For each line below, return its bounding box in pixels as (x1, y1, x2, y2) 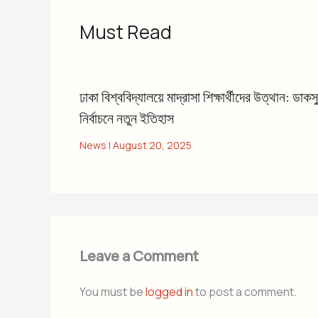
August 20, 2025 (113, 138, 192, 152)
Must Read (79, 18, 172, 45)
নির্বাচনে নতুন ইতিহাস (79, 108, 174, 128)
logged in (146, 283, 193, 300)
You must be (79, 283, 146, 300)
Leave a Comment (79, 246, 199, 265)
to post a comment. (193, 283, 297, 300)
